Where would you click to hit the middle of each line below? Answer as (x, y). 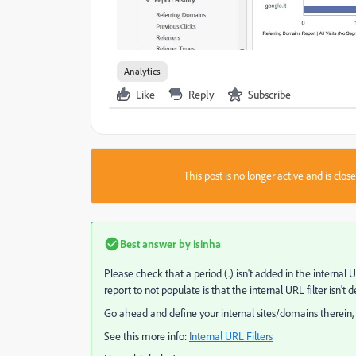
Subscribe (269, 94)
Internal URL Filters (231, 336)
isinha (206, 243)
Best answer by (155, 243)
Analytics (142, 71)
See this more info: (147, 336)
